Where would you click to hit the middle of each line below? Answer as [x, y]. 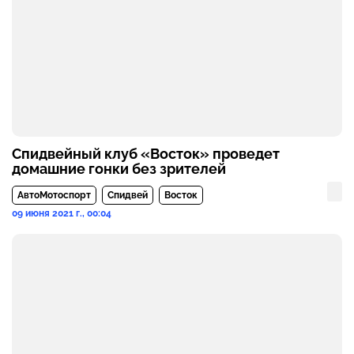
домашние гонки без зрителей [119, 168]
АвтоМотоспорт [54, 195]
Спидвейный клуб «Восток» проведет [146, 153]
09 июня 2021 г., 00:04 [62, 213]
